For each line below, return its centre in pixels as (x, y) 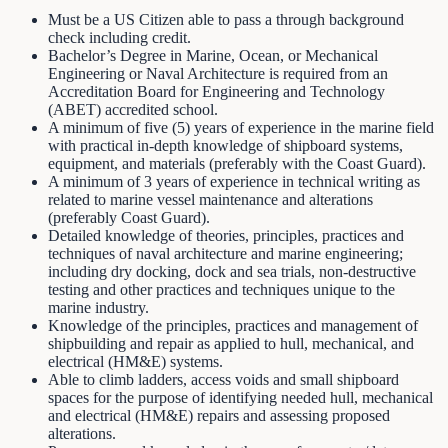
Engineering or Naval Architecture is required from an (218, 73)
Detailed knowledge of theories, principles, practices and (226, 235)
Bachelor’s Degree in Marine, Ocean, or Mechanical (213, 55)
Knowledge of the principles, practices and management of (233, 325)
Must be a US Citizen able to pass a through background (226, 19)
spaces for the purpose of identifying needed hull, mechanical (240, 397)
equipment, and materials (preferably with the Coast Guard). (237, 163)
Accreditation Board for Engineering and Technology (216, 91)
